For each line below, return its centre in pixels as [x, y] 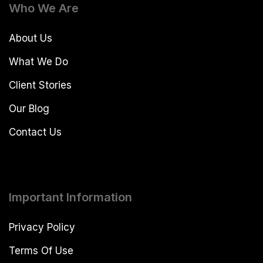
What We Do [38, 61]
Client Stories [40, 85]
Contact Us [35, 132]
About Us [31, 38]
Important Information [70, 198]
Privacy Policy [42, 227]
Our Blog [29, 108]
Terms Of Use [41, 251]
